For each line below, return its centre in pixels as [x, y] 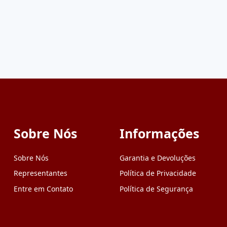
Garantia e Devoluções [157, 158]
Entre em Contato [43, 188]
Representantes [40, 173]
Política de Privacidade [158, 173]
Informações [159, 133]
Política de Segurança [156, 188]
